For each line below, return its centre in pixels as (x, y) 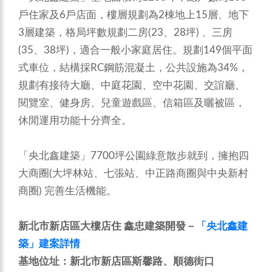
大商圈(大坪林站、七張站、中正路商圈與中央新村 (133, 174)
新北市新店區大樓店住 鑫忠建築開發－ (107, 226)
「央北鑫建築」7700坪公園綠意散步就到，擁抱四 (134, 156)
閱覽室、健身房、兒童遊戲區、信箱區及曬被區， (132, 103)
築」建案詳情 (50, 244)
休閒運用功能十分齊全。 (75, 121)
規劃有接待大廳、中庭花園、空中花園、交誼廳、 (132, 86)
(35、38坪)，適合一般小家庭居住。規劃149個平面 (135, 50)
